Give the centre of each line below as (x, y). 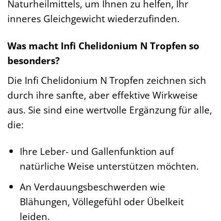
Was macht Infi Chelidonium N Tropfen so (103, 45)
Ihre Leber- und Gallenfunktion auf (96, 151)
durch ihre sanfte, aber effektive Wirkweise (103, 95)
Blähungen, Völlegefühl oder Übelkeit (102, 202)
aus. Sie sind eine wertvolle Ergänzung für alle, (110, 110)
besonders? (34, 60)
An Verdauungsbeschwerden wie (92, 187)
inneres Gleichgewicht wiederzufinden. (93, 18)
